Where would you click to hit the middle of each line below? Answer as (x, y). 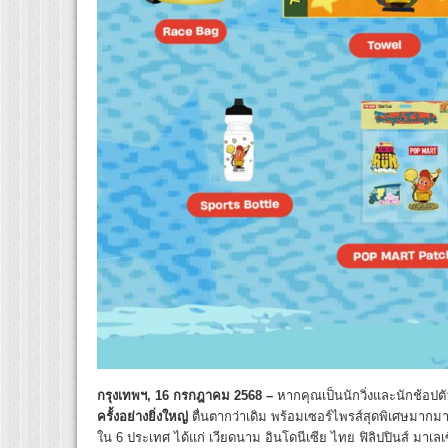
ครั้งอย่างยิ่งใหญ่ (142, 417)
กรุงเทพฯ (122, 396)
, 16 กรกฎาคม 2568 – (212, 396)
